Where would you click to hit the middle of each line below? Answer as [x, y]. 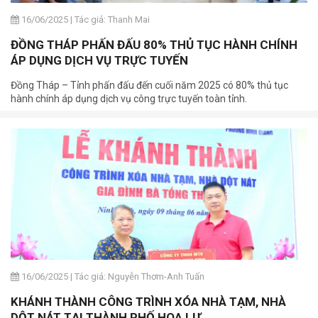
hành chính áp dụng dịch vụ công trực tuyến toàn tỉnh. [129, 98]
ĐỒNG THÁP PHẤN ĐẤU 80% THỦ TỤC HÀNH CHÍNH [154, 44]
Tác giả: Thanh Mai [112, 19]
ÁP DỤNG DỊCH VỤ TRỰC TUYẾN [99, 60]
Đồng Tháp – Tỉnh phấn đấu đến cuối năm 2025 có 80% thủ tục [149, 85]
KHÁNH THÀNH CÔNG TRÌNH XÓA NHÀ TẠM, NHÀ [148, 301]
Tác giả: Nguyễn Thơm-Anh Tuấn [139, 276]
